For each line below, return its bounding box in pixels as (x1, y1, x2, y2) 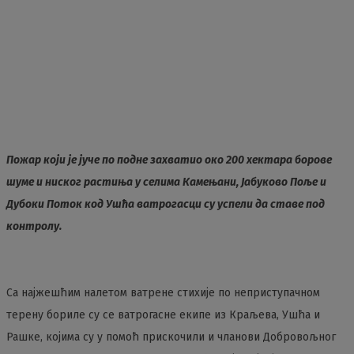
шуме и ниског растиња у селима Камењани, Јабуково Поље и (6, 175, 326, 189)
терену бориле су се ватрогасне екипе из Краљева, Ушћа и (6, 308, 320, 322)
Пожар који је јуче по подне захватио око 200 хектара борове (6, 153, 332, 167)
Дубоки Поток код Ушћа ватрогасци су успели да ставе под (6, 198, 325, 211)
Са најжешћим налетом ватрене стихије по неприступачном (6, 286, 320, 299)
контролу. (6, 220, 62, 233)
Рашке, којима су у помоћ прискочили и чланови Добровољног (6, 330, 336, 344)
